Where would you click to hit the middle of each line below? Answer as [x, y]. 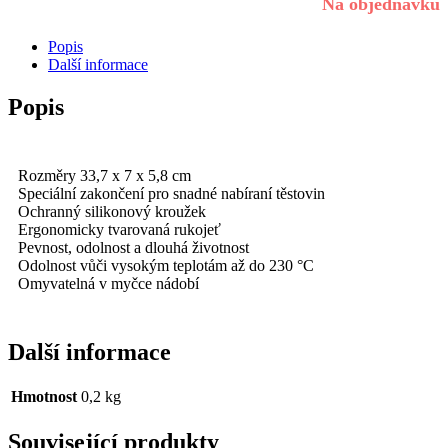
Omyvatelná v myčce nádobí [108, 283]
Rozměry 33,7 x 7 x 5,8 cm [104, 175]
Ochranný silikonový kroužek [112, 211]
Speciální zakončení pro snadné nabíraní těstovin [171, 193]
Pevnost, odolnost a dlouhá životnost [133, 247]
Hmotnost [44, 397]
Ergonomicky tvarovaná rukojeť [119, 229]
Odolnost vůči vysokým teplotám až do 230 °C [166, 265]
